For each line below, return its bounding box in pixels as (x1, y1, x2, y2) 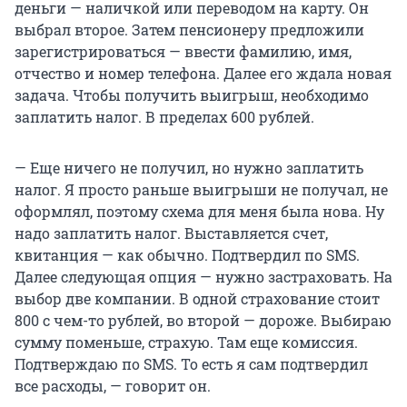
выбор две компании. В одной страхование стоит (15, 289, 380, 309)
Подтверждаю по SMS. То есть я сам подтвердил (15, 354, 368, 374)
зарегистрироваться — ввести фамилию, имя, (15, 42, 352, 62)
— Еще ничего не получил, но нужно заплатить (15, 158, 363, 178)
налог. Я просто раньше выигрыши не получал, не (15, 180, 388, 200)
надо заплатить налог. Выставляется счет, (15, 223, 328, 243)
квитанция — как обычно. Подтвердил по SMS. (15, 245, 360, 265)
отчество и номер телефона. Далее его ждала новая (15, 64, 392, 84)
